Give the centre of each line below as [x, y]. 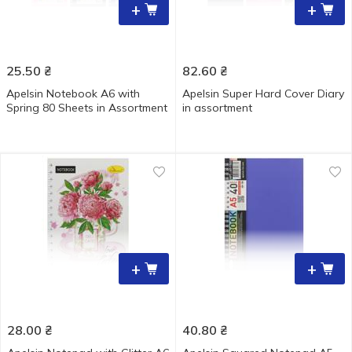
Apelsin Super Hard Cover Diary [263, 93]
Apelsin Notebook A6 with [73, 93]
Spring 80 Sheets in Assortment [87, 108]
